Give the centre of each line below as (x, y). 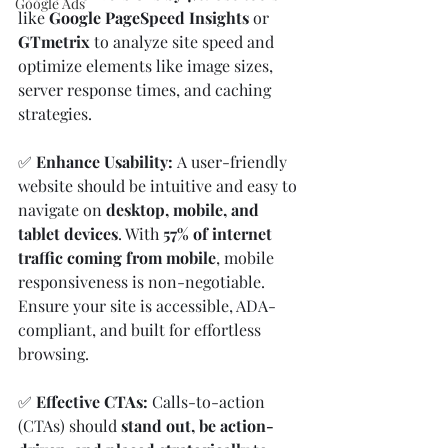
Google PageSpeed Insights (149, 17)
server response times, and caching (146, 89)
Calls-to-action (210, 401)
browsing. (53, 353)
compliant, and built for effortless (141, 329)
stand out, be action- (197, 425)
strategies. (55, 113)
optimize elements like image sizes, (147, 65)
